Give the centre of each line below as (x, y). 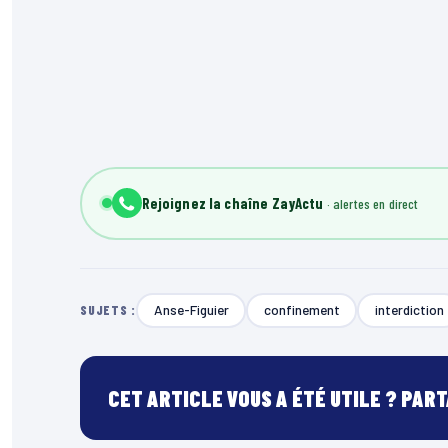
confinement (301, 310)
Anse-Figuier (191, 310)
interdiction (409, 310)
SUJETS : (108, 310)
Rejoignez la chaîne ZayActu (232, 203)
